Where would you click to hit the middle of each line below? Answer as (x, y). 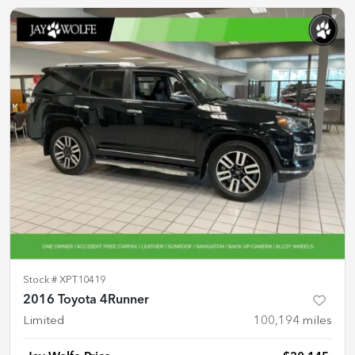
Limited (44, 321)
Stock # (41, 280)
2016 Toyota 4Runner (86, 300)
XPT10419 (82, 280)
